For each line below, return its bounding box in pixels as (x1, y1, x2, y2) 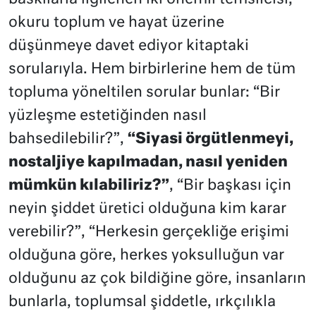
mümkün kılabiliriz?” (8, 178, 169, 193)
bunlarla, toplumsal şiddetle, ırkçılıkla (8, 295, 276, 310)
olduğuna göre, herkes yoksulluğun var (8, 248, 284, 263)
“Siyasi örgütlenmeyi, (128, 132, 293, 147)
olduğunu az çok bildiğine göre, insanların (8, 272, 306, 286)
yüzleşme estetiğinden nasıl (8, 109, 207, 123)
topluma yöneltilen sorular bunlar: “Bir (8, 85, 280, 100)
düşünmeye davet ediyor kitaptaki (8, 39, 249, 54)
